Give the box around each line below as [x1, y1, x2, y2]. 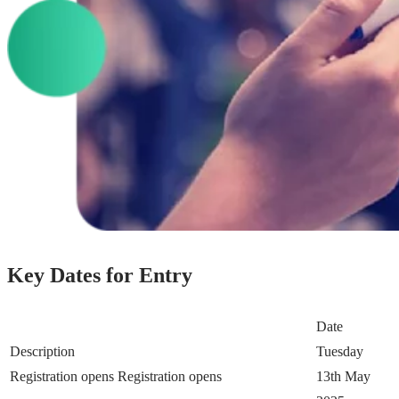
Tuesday [316, 344, 363, 360]
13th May [316, 369, 370, 385]
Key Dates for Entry [7, 263, 192, 287]
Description [10, 344, 75, 360]
